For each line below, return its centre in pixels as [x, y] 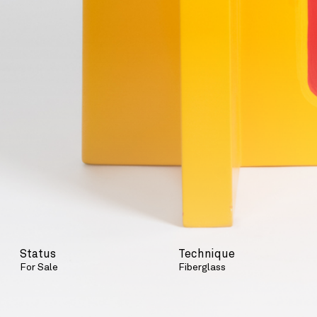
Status [38, 254]
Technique [206, 254]
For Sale [39, 267]
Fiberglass [202, 267]
